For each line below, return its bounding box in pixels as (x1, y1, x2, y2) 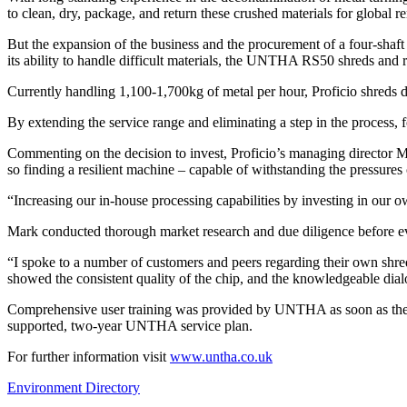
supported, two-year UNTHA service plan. (7, 317, 253, 333)
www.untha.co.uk (170, 348, 273, 364)
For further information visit (7, 348, 170, 364)
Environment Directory (7, 379, 140, 395)
